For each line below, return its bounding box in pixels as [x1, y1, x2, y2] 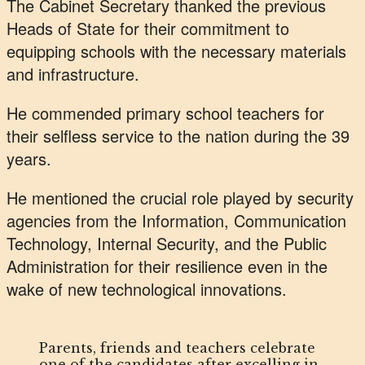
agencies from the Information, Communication [7, 209, 346, 233]
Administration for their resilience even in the [7, 254, 328, 279]
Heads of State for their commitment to [7, 16, 289, 41]
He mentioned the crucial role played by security [7, 186, 354, 210]
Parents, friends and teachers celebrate [39, 340, 315, 357]
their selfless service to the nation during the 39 [7, 124, 350, 148]
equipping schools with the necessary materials [7, 39, 346, 64]
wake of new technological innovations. [7, 277, 287, 301]
